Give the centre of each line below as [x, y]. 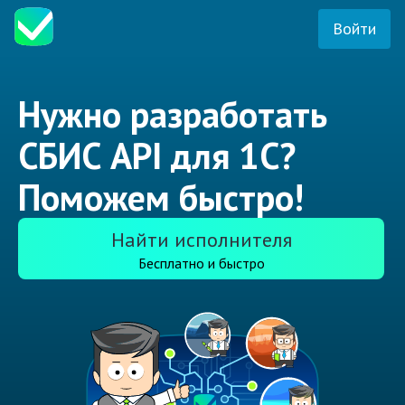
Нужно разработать [173, 114]
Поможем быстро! [161, 198]
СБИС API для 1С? [157, 156]
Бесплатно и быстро [201, 264]
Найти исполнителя [201, 240]
